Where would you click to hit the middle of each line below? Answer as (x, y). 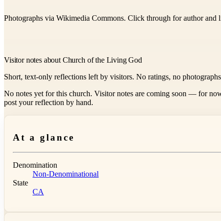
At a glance (44, 137)
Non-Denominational (66, 174)
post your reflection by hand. (49, 102)
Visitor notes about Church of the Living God (73, 60)
